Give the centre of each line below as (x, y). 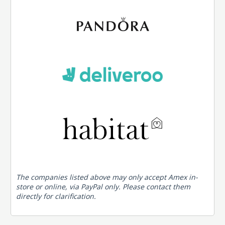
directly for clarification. (56, 196)
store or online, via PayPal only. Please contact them (103, 187)
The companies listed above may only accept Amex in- (107, 177)
